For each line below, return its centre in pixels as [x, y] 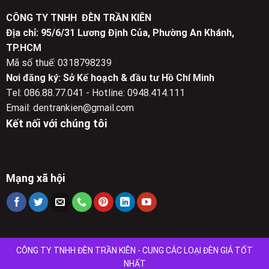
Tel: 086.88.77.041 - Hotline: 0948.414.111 [95, 93]
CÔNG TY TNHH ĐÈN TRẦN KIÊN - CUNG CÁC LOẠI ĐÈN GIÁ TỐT [134, 251]
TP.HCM [23, 48]
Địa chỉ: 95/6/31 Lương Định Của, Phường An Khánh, [120, 33]
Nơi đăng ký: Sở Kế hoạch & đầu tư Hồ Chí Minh [110, 78]
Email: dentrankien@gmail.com [70, 108]
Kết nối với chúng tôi [56, 124]
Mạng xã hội [35, 178]
